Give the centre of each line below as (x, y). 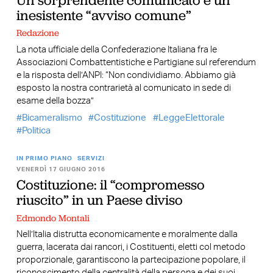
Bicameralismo (52, 118)
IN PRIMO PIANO (44, 159)
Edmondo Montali (53, 218)
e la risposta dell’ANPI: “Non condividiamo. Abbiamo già (126, 75)
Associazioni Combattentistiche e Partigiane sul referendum (136, 62)
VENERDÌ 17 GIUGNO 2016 (61, 170)
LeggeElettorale (191, 118)
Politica (36, 131)
